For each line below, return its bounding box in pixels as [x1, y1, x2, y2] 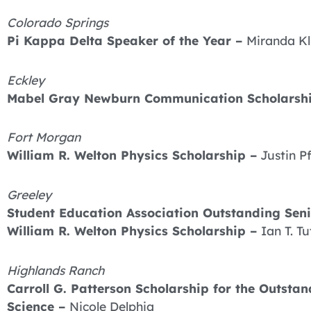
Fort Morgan [7, 129, 81, 145]
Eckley [7, 72, 44, 87]
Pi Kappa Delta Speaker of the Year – [7, 32, 246, 48]
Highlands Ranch [7, 262, 104, 278]
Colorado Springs [7, 14, 108, 30]
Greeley [7, 187, 51, 203]
